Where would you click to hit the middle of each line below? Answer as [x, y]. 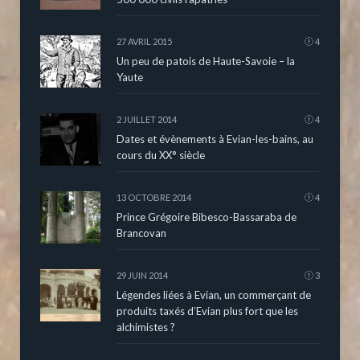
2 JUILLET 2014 [147, 119]
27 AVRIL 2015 [144, 41]
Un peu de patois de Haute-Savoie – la [206, 61]
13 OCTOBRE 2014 [154, 197]
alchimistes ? [146, 327]
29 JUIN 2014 [142, 275]
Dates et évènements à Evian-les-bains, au [215, 139]
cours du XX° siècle [161, 155]
